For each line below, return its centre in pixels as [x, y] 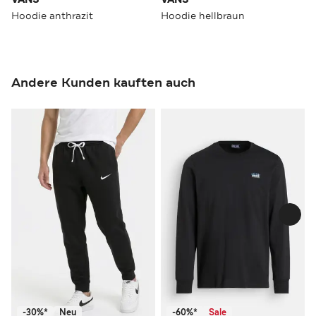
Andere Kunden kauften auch [103, 82]
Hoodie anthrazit [52, 15]
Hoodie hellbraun [203, 15]
